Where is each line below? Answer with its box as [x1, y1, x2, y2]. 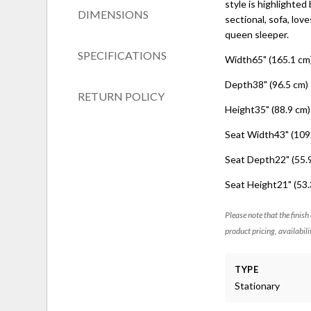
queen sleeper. [225, 28, 289, 40]
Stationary [235, 279, 280, 292]
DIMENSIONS [78, 7, 149, 21]
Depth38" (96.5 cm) [225, 78, 309, 90]
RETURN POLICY [78, 89, 165, 103]
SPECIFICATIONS [78, 48, 167, 62]
